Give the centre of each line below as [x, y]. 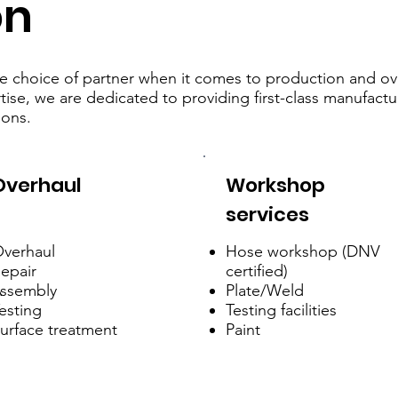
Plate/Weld [265, 291]
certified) [257, 271]
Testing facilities [282, 310]
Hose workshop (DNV [303, 252]
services [268, 214]
